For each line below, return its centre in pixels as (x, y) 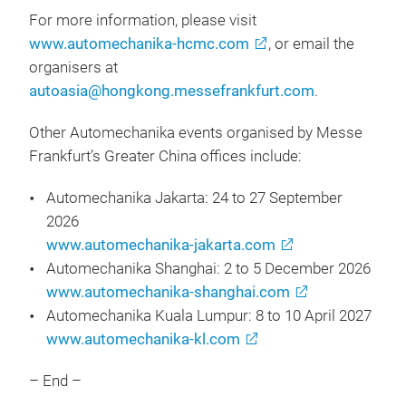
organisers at (73, 68)
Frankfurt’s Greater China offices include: (165, 156)
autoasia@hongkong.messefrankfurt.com (172, 91)
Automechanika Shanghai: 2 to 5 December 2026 (208, 269)
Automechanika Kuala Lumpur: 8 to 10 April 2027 (209, 316)
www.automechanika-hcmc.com (139, 44)
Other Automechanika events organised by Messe (196, 133)
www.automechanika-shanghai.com (168, 292)
